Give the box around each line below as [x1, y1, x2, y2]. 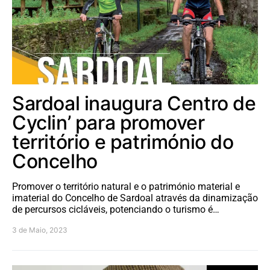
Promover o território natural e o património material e [12, 180, 240, 192]
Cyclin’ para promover [12, 110, 205, 134]
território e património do [12, 130, 234, 154]
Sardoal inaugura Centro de [12, 91, 256, 115]
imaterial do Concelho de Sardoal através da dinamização [12, 192, 258, 204]
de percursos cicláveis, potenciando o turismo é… [12, 203, 219, 215]
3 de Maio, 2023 [12, 225, 67, 234]
